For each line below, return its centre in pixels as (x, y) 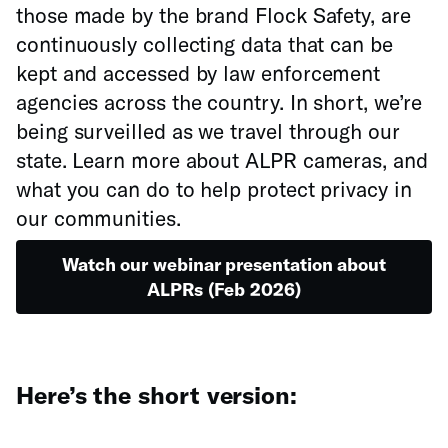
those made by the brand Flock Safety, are (213, 14)
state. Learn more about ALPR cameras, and (222, 159)
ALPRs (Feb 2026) (224, 289)
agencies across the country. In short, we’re (219, 101)
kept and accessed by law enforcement (198, 72)
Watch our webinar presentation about (224, 264)
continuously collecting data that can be (204, 43)
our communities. (98, 217)
